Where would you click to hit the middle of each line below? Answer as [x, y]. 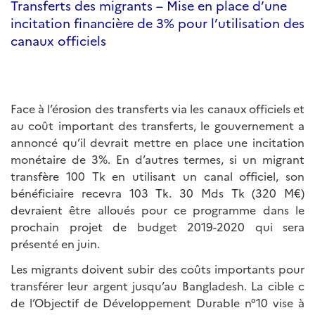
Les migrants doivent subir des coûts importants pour [157, 269]
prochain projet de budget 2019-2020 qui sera [157, 226]
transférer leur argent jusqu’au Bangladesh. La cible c [157, 285]
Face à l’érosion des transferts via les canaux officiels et [157, 108]
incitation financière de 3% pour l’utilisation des [157, 23]
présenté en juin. [55, 243]
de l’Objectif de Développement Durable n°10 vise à [157, 302]
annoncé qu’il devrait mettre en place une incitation [157, 142]
